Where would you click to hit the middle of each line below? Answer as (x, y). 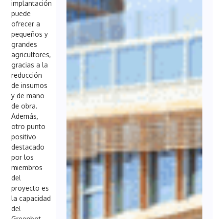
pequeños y (30, 34)
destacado (28, 147)
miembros (27, 167)
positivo (24, 136)
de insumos (30, 85)
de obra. (25, 106)
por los (23, 157)
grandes (24, 44)
